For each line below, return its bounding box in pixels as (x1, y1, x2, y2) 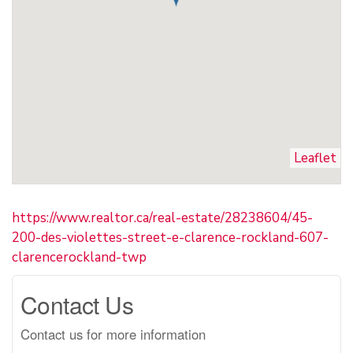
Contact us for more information (20, 324, 206, 344)
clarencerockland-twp (12, 247, 147, 266)
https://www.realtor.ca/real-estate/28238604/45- (12, 208, 313, 227)
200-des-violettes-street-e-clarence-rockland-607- (12, 228, 329, 247)
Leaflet (294, 148, 336, 167)
